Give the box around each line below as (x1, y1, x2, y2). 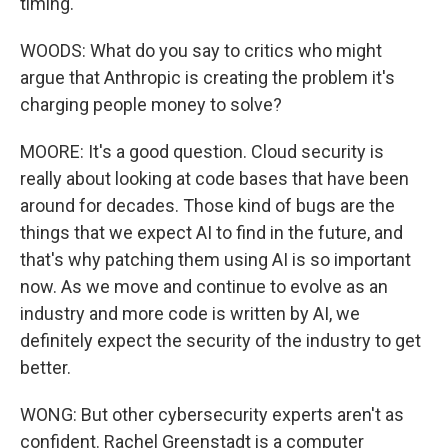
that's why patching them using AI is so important (20, 249, 411, 270)
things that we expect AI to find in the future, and (20, 222, 403, 243)
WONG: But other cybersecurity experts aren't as (20, 404, 404, 425)
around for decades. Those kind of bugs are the (20, 195, 395, 216)
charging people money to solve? (20, 94, 282, 115)
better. (20, 357, 71, 378)
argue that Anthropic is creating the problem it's (20, 67, 395, 88)
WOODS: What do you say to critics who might (20, 40, 382, 61)
